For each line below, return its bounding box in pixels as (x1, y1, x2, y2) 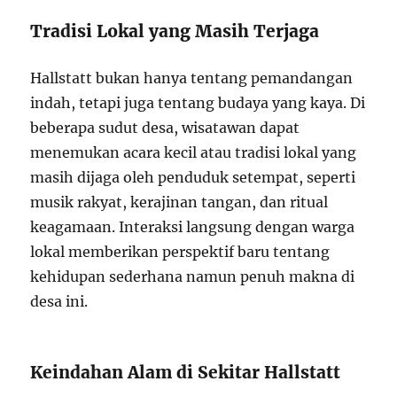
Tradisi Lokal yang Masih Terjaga (30, 19, 320, 42)
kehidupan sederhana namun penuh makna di (30, 267, 355, 285)
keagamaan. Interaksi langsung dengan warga (30, 217, 355, 236)
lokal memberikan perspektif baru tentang (30, 242, 331, 261)
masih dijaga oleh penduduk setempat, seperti (30, 167, 356, 186)
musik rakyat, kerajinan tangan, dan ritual (30, 192, 329, 211)
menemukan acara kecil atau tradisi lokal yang (30, 143, 357, 161)
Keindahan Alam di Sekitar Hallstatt (30, 361, 341, 383)
